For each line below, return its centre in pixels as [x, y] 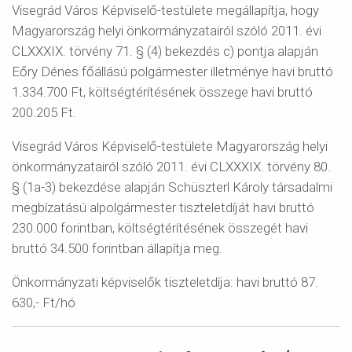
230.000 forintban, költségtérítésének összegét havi [160, 228]
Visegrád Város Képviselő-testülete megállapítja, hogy [165, 10]
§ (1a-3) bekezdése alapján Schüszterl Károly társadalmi [172, 187]
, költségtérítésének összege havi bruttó [198, 92]
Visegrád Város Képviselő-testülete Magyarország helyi [170, 146]
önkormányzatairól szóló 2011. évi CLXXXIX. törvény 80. [171, 167]
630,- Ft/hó [44, 302]
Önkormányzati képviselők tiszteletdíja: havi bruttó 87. [165, 282]
